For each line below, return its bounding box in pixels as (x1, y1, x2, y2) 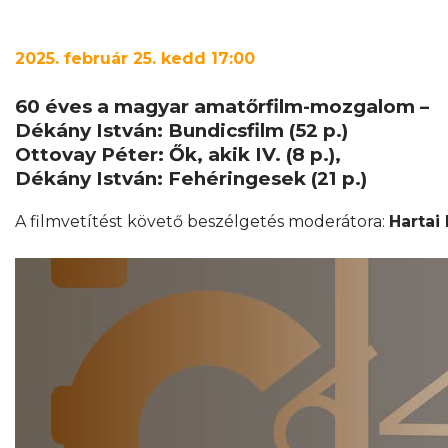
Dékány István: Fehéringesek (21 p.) (15, 167, 367, 190)
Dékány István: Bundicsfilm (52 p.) (15, 119, 348, 142)
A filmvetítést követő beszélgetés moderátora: (15, 211, 389, 231)
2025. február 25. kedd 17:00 (15, 49, 255, 68)
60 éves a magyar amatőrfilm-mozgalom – (15, 95, 429, 118)
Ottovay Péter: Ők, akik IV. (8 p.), (15, 143, 341, 166)
